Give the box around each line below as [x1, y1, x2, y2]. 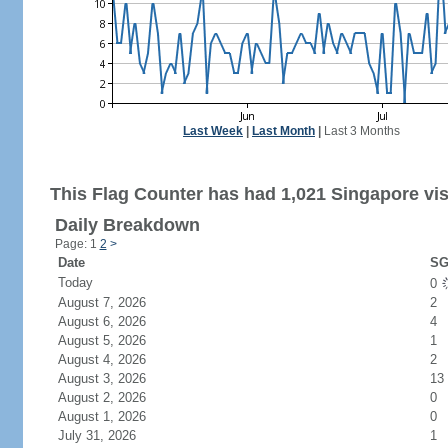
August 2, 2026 [57, 390, 170, 405]
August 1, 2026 [57, 409, 170, 424]
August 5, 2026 [57, 333, 170, 348]
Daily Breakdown [54, 215, 200, 235]
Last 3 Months [324, 124, 400, 138]
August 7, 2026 [57, 295, 170, 310]
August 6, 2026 [57, 314, 170, 329]
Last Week [183, 124, 243, 138]
